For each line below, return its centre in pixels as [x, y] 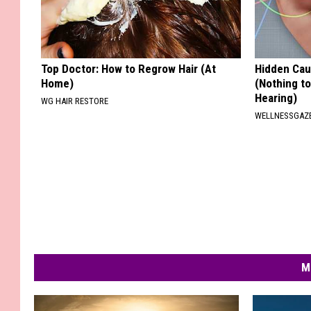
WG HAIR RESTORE [75, 101]
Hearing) [276, 98]
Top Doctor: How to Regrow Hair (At [128, 69]
